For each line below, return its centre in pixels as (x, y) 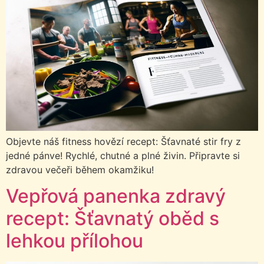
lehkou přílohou (75, 241)
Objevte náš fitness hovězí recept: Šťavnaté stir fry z (123, 141)
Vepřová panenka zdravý (116, 196)
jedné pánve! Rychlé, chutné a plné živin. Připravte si (123, 155)
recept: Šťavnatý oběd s (113, 219)
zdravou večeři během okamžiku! (80, 169)
